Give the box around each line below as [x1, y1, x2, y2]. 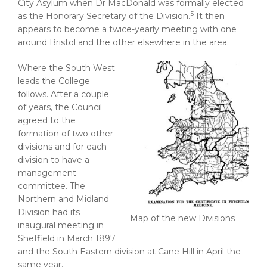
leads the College [18, 75, 90, 86]
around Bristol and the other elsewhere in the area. [18, 36, 229, 48]
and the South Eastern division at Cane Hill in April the [18, 246, 241, 257]
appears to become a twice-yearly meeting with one [18, 23, 237, 35]
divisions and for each [18, 141, 107, 152]
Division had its [18, 206, 80, 218]
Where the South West [18, 62, 115, 73]
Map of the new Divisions [130, 212, 235, 223]
